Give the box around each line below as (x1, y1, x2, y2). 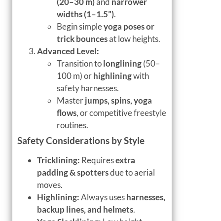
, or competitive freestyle (76, 107, 166, 118)
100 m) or (57, 70, 93, 81)
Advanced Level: (37, 45, 99, 56)
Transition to (57, 58, 103, 69)
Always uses (79, 191, 126, 202)
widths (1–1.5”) (57, 8, 114, 19)
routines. (57, 119, 88, 130)
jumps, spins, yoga (85, 95, 152, 106)
